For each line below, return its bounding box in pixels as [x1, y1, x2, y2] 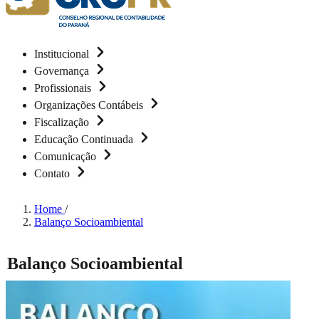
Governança [34, 65, 92, 77]
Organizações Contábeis [34, 99, 146, 111]
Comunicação [34, 150, 99, 162]
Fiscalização [34, 116, 92, 128]
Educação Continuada [34, 133, 136, 145]
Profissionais [34, 82, 94, 94]
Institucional [34, 48, 92, 60]
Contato [34, 167, 73, 179]
